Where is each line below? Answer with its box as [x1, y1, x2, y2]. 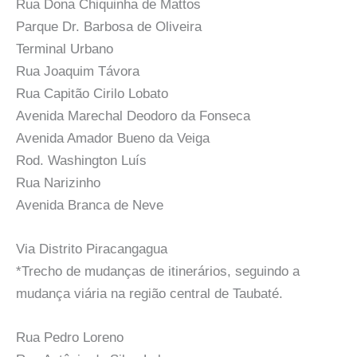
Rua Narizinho [16, 175, 100, 190]
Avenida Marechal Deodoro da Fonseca [16, 108, 250, 124]
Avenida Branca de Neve [16, 197, 163, 213]
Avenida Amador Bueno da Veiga [16, 130, 210, 146]
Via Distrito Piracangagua [16, 241, 167, 257]
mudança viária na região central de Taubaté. [16, 285, 283, 301]
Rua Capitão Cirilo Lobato [16, 85, 168, 101]
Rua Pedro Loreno [16, 330, 124, 345]
